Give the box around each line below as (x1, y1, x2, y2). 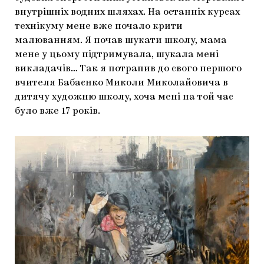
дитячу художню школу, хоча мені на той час (15, 93, 233, 103)
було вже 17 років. (15, 107, 100, 117)
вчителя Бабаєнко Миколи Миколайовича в (15, 78, 228, 88)
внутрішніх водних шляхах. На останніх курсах (15, 8, 240, 18)
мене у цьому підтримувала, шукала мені (15, 50, 219, 60)
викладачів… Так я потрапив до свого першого (15, 64, 242, 74)
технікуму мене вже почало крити (15, 22, 183, 32)
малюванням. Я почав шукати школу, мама (15, 36, 227, 46)
